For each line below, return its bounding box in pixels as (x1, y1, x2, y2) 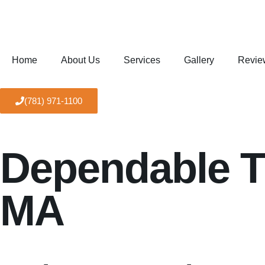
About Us (61, 55, 100, 65)
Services (124, 55, 160, 65)
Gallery (184, 55, 214, 65)
